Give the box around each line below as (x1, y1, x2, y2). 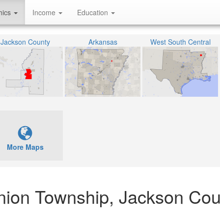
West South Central (150, 37, 211, 47)
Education (77, 7, 110, 17)
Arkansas (88, 37, 117, 47)
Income (32, 7, 57, 17)
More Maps (6, 142, 44, 152)
